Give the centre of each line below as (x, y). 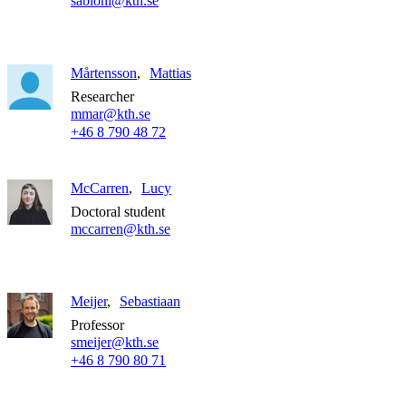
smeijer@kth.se (115, 343)
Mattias (170, 73)
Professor (97, 324)
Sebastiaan (150, 302)
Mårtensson (104, 73)
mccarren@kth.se (121, 228)
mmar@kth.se (111, 114)
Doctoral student (118, 211)
